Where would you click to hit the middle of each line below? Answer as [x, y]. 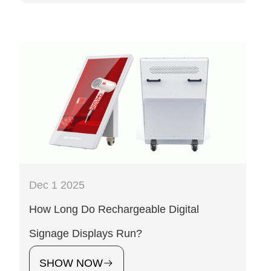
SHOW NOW [71, 263]
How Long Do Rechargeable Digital [114, 209]
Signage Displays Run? [86, 233]
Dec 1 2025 [57, 185]
